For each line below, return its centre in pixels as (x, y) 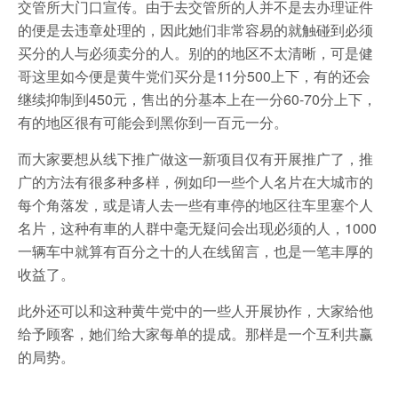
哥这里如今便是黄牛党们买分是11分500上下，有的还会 (194, 76)
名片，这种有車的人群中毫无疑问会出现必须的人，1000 (197, 228)
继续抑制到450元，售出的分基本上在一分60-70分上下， (197, 99)
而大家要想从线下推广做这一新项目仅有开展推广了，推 (195, 159)
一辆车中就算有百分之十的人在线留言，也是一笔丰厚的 (195, 251)
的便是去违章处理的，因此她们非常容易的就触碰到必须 (195, 30)
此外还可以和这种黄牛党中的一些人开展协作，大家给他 (195, 310)
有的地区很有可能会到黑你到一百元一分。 (153, 122)
